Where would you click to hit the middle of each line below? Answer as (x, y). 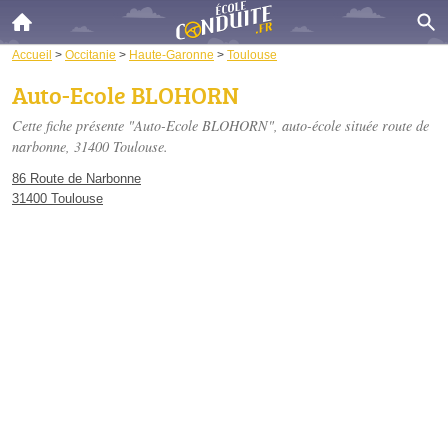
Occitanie (90, 54)
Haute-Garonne (171, 54)
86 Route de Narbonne (76, 178)
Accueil (32, 54)
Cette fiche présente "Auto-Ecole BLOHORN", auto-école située (197, 125)
